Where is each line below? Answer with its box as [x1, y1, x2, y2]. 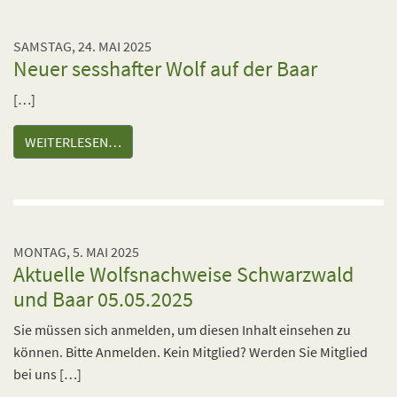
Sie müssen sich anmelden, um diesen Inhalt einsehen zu [13, 321, 351, 339]
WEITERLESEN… [25, 133, 121, 151]
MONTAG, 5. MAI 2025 [13, 243, 139, 261]
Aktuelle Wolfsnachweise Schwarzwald [13, 261, 354, 288]
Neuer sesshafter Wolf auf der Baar [13, 55, 317, 82]
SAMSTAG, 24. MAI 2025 [13, 37, 152, 55]
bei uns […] [13, 365, 82, 383]
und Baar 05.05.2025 [13, 285, 193, 313]
